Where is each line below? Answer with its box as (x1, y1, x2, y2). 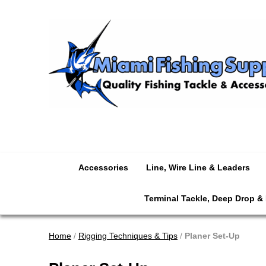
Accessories (78, 162, 128, 172)
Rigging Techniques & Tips (78, 230, 178, 240)
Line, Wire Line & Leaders (146, 162, 250, 172)
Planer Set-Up (185, 230, 240, 240)
